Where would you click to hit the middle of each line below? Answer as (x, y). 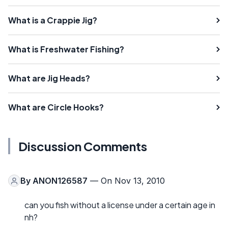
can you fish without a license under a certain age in (120, 205)
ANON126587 (60, 181)
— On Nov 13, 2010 (126, 181)
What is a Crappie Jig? (53, 20)
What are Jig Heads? (49, 78)
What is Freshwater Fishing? (66, 49)
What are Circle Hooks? (56, 107)
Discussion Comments (83, 146)
